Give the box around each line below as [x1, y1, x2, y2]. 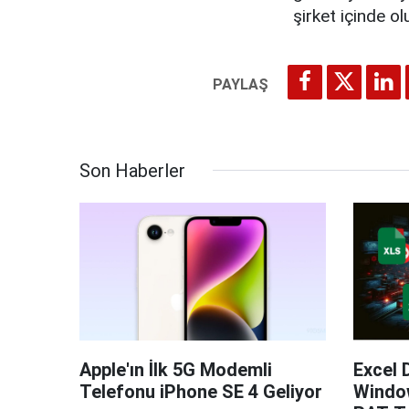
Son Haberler [79, 159, 185, 182]
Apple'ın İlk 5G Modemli [79, 359, 272, 382]
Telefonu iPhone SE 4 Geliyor [79, 381, 322, 404]
